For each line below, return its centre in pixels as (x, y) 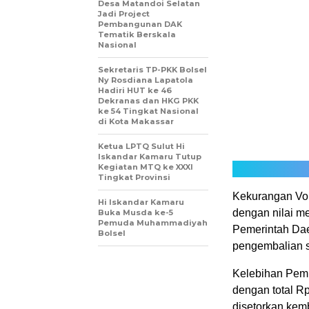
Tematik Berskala (137, 34)
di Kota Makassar (136, 121)
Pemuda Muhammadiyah (153, 223)
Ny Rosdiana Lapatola (146, 80)
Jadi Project (124, 14)
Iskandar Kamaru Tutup (150, 157)
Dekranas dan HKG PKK (148, 101)
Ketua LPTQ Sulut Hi (141, 146)
